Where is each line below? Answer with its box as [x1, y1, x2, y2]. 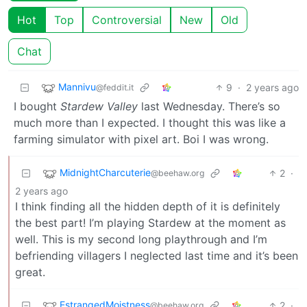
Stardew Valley [60, 99, 138, 113]
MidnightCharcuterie [60, 166, 151, 178]
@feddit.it [96, 82, 134, 93]
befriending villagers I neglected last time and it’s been [15, 248, 298, 262]
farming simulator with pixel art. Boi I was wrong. [14, 132, 269, 146]
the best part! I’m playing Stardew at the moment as [15, 215, 286, 230]
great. [15, 265, 45, 279]
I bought [14, 99, 60, 113]
